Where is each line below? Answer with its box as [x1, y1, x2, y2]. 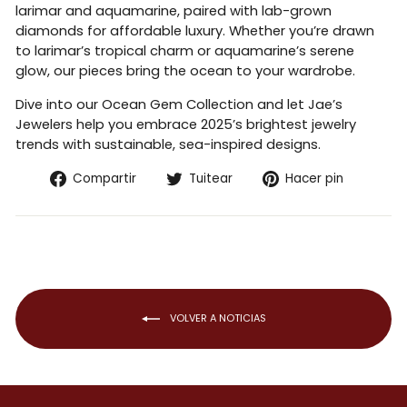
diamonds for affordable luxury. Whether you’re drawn [15, 22, 374, 41]
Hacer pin [285, 170, 343, 188]
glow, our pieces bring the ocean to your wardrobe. [15, 62, 355, 81]
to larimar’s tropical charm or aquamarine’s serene [15, 42, 354, 61]
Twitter [245, 208, 293, 227]
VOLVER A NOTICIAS [166, 311, 266, 326]
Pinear [356, 168, 396, 187]
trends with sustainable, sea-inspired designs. [15, 135, 321, 154]
